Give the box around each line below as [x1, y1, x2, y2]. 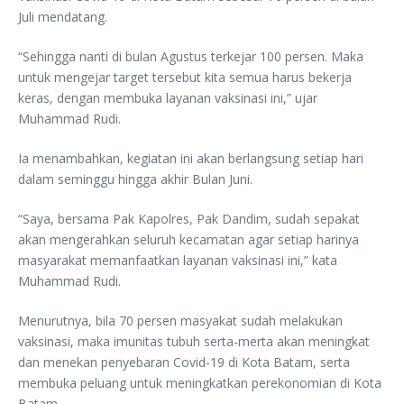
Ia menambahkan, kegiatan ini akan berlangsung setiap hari [18, 150, 363, 167]
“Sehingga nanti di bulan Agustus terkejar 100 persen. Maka [18, 48, 363, 65]
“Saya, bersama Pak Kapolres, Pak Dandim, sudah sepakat [18, 210, 360, 227]
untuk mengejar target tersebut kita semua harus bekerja [18, 69, 352, 86]
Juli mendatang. [18, 8, 107, 25]
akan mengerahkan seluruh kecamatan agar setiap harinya [18, 231, 359, 248]
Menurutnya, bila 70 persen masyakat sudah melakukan [18, 312, 343, 329]
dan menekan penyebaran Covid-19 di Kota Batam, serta [18, 353, 350, 371]
